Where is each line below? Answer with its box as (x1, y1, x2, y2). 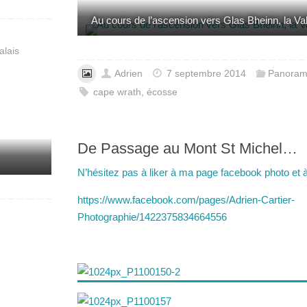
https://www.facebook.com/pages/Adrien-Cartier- (77, 193, 295, 206)
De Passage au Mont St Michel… (77, 139, 297, 157)
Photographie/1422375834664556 (77, 210, 230, 223)
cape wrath (93, 86, 142, 97)
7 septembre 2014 (167, 68, 247, 79)
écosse (147, 86, 178, 97)
